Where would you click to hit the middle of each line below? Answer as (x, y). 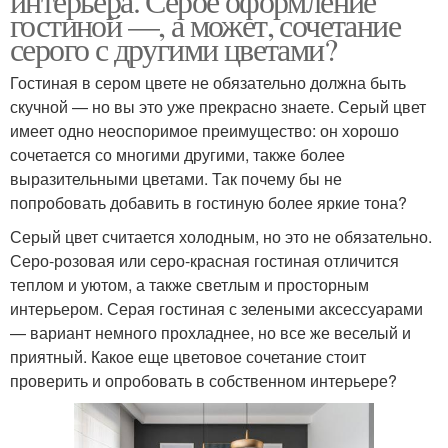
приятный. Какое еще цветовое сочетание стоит (188, 356)
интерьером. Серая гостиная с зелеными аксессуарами (216, 308)
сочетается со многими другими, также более (177, 154)
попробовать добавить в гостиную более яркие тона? (208, 202)
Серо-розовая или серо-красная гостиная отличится (204, 260)
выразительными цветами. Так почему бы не (176, 178)
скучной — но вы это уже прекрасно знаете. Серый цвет (218, 106)
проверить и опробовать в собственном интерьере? (203, 380)
